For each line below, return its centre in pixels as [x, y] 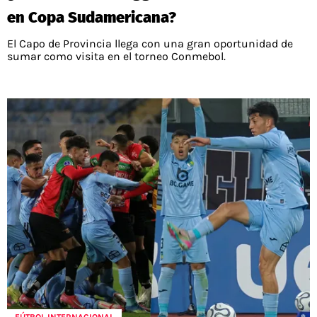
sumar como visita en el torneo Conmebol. [116, 57]
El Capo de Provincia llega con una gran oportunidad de [150, 44]
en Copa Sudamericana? [92, 18]
